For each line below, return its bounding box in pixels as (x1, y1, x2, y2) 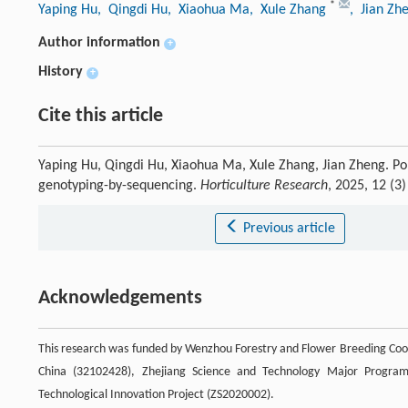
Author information (38, 36, 160, 51)
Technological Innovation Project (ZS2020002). (38, 388, 274, 403)
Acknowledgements (38, 288, 202, 310)
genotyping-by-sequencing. (38, 178, 200, 194)
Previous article (242, 221, 335, 237)
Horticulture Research (200, 178, 328, 194)
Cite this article (38, 106, 163, 127)
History (38, 65, 83, 80)
